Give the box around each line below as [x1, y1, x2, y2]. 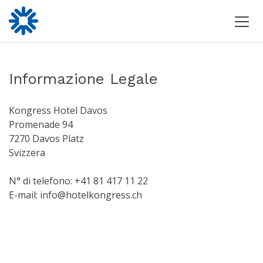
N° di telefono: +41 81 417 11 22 [9, 174, 148, 188]
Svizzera [9, 146, 45, 160]
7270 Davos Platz [9, 132, 84, 146]
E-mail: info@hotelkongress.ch [9, 188, 142, 202]
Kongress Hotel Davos [9, 104, 107, 117]
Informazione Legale [9, 70, 158, 87]
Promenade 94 [9, 118, 73, 131]
